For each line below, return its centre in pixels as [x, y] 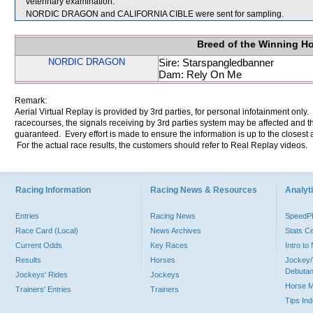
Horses [163, 260]
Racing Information [53, 190]
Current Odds [39, 245]
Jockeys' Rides [42, 275]
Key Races [169, 245]
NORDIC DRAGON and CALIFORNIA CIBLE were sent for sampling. [155, 14]
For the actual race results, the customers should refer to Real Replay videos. [161, 145]
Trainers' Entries [43, 289]
